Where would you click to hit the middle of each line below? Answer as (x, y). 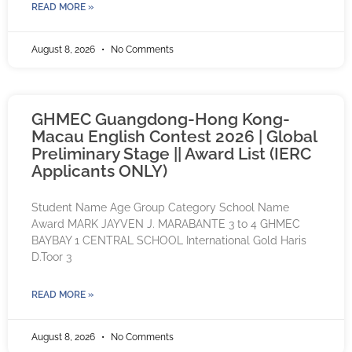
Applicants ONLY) (99, 171)
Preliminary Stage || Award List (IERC (171, 154)
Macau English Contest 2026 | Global (174, 137)
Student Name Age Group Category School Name (160, 208)
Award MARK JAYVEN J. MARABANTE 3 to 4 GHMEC (166, 224)
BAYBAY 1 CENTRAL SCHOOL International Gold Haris (169, 241)
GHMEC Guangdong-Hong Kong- (161, 119)
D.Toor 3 (51, 257)
